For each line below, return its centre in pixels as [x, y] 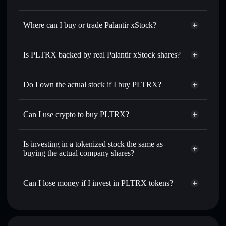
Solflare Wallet [45, 49]
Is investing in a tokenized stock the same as [93, 144]
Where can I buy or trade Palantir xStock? [90, 25]
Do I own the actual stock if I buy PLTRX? [92, 84]
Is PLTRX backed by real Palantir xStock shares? [102, 55]
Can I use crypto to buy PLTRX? [76, 114]
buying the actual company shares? [79, 153]
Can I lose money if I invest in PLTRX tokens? [98, 183]
